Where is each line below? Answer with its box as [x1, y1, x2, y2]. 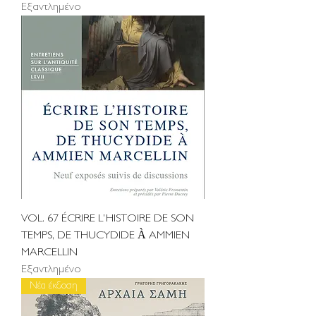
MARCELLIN [21, 246, 78, 259]
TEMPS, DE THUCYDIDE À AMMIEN [21, 229, 190, 242]
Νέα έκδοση [30, 281, 78, 291]
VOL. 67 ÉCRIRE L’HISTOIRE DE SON [21, 212, 194, 225]
